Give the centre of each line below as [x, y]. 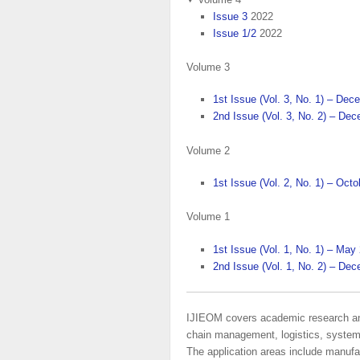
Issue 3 [230, 16]
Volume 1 [209, 217]
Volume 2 [209, 150]
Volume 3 [209, 67]
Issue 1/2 [234, 33]
